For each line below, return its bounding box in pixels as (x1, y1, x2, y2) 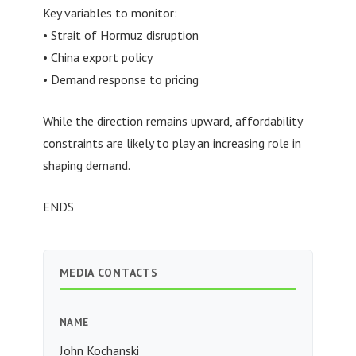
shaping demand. (42, 157, 130, 174)
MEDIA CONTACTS (59, 265, 158, 281)
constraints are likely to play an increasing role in (42, 135, 301, 152)
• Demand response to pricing (42, 72, 199, 88)
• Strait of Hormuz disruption (42, 27, 199, 44)
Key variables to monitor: (42, 5, 177, 21)
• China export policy (42, 49, 153, 66)
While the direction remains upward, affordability (42, 113, 302, 130)
